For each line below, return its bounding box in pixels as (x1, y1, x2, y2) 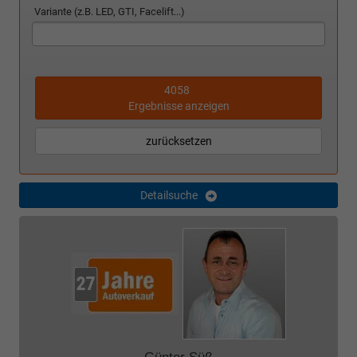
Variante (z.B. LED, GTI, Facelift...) (34, 5, 185, 18)
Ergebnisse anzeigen (127, 99, 229, 112)
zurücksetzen (145, 134, 212, 147)
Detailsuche (140, 188, 198, 202)
